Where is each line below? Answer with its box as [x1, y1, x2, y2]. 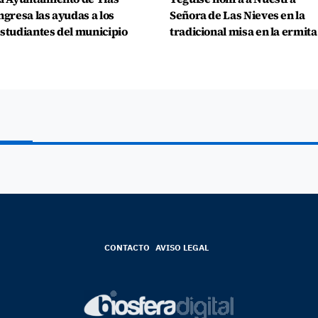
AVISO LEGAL [155, 241, 209, 253]
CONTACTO [104, 241, 150, 253]
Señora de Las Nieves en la [170, 7, 305, 23]
